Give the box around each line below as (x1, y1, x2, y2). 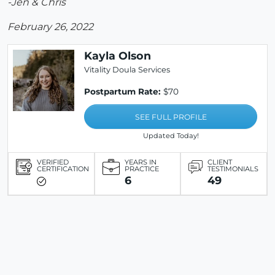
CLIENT (207, 158, 233, 167)
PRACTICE (124, 165, 159, 174)
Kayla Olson (84, 49, 151, 63)
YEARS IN (124, 158, 157, 167)
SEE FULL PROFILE (134, 112, 207, 122)
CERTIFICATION (37, 165, 89, 174)
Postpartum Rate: (84, 87, 161, 97)
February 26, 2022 (7, 21, 93, 33)
